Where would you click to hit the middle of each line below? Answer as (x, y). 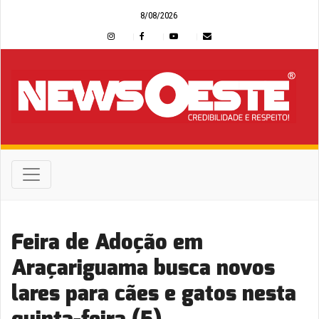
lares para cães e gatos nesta (154, 293)
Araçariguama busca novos (143, 267)
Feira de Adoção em (107, 242)
